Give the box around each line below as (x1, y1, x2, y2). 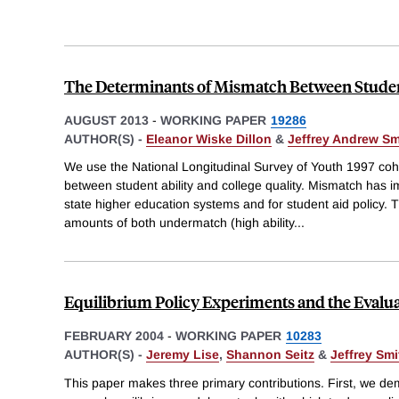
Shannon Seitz (226, 347, 314, 362)
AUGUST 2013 (64, 112, 149, 127)
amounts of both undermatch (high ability (64, 216, 294, 231)
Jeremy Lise (146, 347, 219, 362)
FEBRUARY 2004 (64, 329, 164, 344)
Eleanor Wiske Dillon (146, 131, 272, 146)
